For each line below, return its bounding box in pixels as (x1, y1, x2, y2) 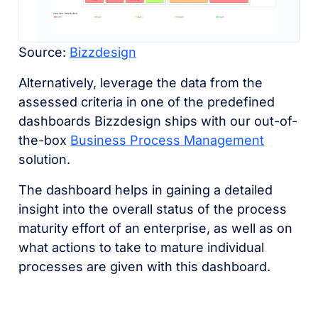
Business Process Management (70, 133, 265, 148)
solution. (18, 152, 75, 168)
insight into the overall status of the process (18, 202, 287, 217)
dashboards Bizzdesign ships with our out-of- (18, 114, 298, 129)
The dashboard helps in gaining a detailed (18, 182, 273, 198)
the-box (18, 133, 71, 148)
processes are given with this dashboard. (18, 259, 275, 275)
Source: (18, 45, 70, 60)
